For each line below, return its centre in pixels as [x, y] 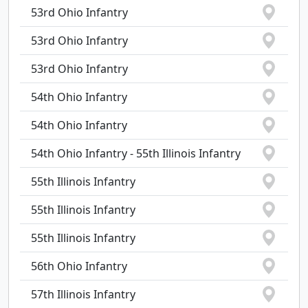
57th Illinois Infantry [83, 294]
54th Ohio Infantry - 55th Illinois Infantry [136, 153]
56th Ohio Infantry [79, 266]
